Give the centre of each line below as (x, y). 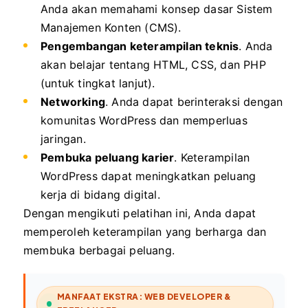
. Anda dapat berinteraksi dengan (194, 101)
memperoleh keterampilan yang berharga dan (145, 231)
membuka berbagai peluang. (99, 250)
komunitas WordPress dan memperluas (144, 120)
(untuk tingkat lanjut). (98, 83)
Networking (73, 101)
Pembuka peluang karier (108, 157)
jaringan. (63, 139)
